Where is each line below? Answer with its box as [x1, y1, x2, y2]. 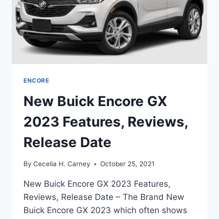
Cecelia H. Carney [33, 160, 91, 168]
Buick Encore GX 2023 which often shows [23, 205, 187, 216]
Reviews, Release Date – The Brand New [23, 192, 184, 202]
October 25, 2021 [100, 160, 155, 168]
